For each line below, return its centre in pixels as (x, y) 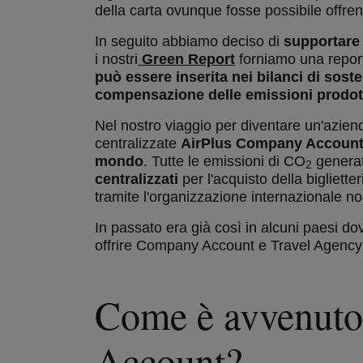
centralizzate (138, 143)
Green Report (186, 59)
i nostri (116, 59)
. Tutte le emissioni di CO (224, 161)
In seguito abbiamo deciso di (189, 41)
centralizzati (137, 179)
